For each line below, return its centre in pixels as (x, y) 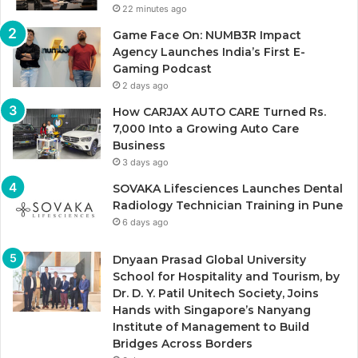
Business (139, 145)
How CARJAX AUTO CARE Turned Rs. (219, 111)
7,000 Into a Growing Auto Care (206, 128)
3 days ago (145, 162)
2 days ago (145, 85)
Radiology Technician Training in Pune (228, 205)
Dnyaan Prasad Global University (209, 259)
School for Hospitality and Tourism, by (226, 276)
